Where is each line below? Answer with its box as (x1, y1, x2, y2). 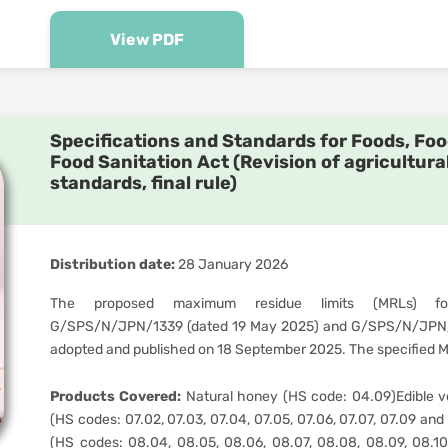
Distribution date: (50, 256, 175, 273)
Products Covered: (50, 388, 182, 405)
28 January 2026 (175, 256, 288, 273)
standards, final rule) (50, 172, 237, 194)
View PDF (110, 30, 184, 49)
